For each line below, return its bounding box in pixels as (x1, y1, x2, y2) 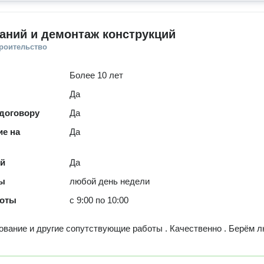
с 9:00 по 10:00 (70, 195, 129, 205)
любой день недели (70, 176, 150, 186)
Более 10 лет (70, 70, 124, 80)
